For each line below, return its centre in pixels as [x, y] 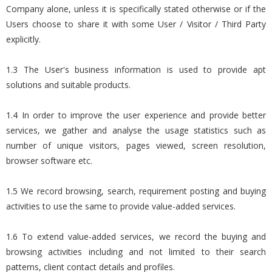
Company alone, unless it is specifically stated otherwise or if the [136, 9]
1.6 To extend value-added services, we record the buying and [136, 236]
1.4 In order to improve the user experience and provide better [136, 115]
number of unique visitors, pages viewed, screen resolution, [136, 145]
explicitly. [23, 39]
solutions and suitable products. [68, 85]
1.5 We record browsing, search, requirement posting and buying [136, 191]
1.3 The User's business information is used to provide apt [136, 70]
